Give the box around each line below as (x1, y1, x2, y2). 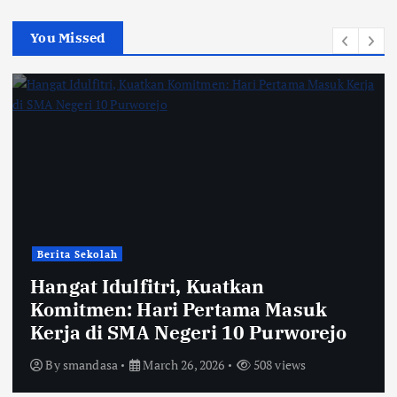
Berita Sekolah (36, 247, 118, 261)
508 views (250, 355, 307, 373)
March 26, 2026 (140, 355, 225, 373)
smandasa (62, 355, 118, 373)
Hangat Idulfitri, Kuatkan (30, 273, 265, 299)
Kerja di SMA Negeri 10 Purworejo (30, 319, 347, 345)
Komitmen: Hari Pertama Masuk (30, 296, 328, 322)
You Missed (30, 28, 105, 46)
